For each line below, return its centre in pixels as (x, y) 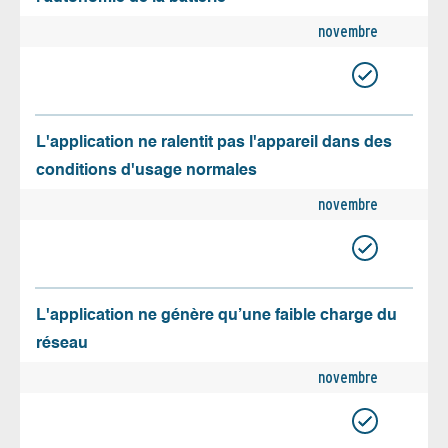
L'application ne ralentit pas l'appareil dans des (214, 143)
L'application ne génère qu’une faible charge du (216, 316)
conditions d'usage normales (146, 171)
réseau (62, 344)
